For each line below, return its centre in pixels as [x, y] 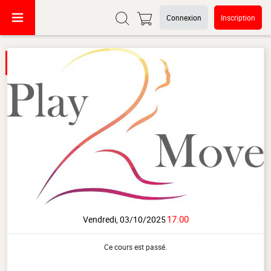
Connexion [184, 18]
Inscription [238, 18]
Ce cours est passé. [135, 247]
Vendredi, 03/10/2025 [124, 220]
